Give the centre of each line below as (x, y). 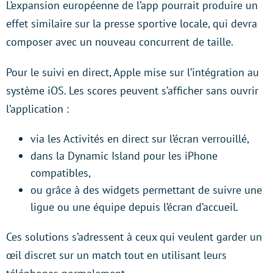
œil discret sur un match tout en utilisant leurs (116, 255)
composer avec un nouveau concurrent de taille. (120, 42)
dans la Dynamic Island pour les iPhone (124, 156)
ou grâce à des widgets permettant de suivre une (146, 190)
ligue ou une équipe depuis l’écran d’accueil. (134, 207)
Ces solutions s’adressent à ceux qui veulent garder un (134, 237)
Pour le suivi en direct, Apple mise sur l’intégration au (133, 73)
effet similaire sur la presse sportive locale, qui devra (132, 24)
